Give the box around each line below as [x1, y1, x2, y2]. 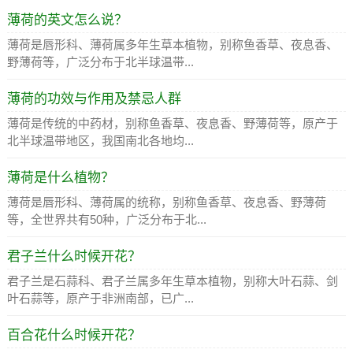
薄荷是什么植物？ [6, 169, 114, 185]
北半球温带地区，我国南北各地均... [6, 133, 194, 147]
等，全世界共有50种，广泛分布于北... [6, 212, 206, 226]
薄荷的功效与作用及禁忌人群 [6, 91, 181, 106]
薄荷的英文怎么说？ [6, 12, 128, 28]
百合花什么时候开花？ [6, 327, 141, 343]
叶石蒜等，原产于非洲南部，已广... [6, 291, 194, 305]
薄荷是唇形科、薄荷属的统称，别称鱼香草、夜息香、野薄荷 [6, 195, 326, 209]
